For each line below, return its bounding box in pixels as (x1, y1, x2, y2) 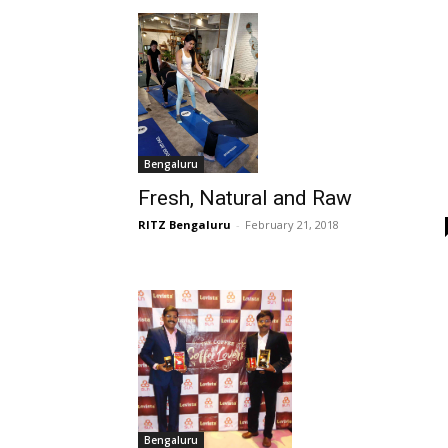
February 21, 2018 (245, 216, 339, 232)
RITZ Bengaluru (138, 216, 231, 232)
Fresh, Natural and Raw (138, 185, 352, 210)
